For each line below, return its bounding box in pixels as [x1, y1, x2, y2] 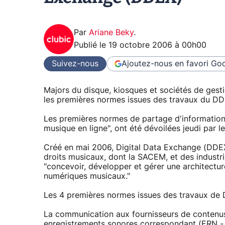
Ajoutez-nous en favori [122, 59, 208, 68]
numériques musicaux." [44, 172, 130, 181]
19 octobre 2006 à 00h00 [108, 41, 206, 50]
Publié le [74, 41, 108, 50]
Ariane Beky [89, 29, 134, 37]
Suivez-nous [52, 59, 98, 68]
